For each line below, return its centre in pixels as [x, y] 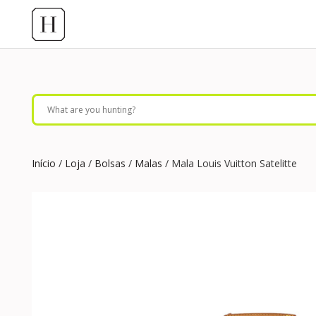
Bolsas [110, 163]
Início [44, 163]
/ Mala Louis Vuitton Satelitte [230, 163]
